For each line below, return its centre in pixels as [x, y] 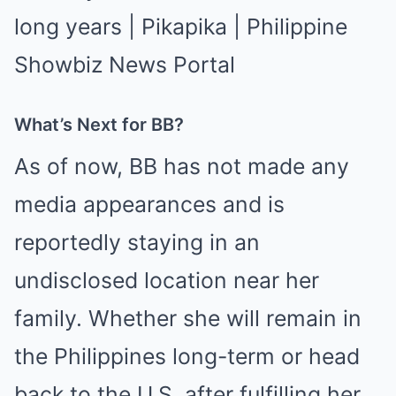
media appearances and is [149, 205]
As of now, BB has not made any [182, 167]
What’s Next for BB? [99, 125]
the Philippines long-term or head [187, 357]
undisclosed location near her [167, 281]
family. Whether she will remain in [188, 319]
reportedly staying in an [137, 243]
